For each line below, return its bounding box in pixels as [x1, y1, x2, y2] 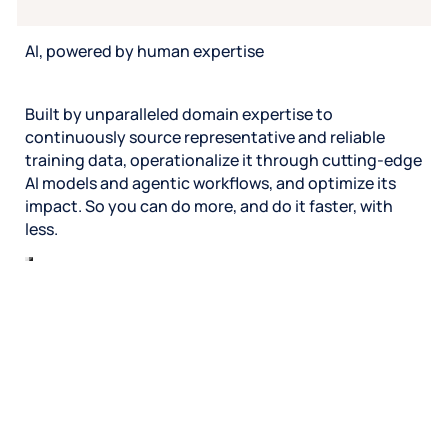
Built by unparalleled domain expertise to [25, 103, 333, 126]
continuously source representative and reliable [25, 126, 385, 149]
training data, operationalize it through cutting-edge [25, 149, 422, 172]
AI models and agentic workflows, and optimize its [25, 172, 396, 195]
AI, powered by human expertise [25, 40, 267, 63]
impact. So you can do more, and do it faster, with [25, 195, 393, 218]
